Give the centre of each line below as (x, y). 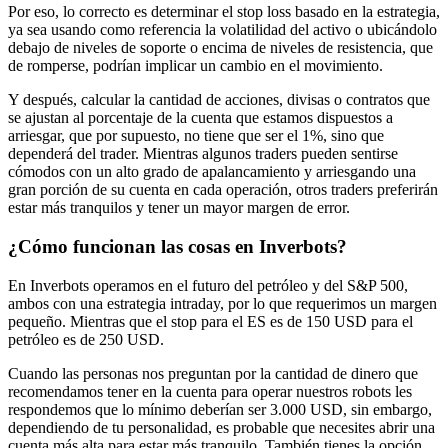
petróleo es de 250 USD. (86, 339)
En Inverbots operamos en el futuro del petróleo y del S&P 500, (208, 285)
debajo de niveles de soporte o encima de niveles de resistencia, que (220, 48)
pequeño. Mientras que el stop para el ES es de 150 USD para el (210, 321)
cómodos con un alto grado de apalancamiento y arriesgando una (212, 172)
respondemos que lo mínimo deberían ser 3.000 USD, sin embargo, (220, 409)
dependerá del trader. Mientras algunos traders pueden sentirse (203, 154)
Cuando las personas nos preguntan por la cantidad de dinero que (213, 373)
